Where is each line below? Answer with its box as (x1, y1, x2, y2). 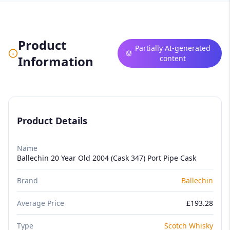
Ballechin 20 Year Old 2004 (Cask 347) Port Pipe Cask (17, 152, 196, 163)
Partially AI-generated (135, 43, 211, 53)
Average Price (17, 198, 64, 208)
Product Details (17, 114, 87, 127)
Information (17, 52, 93, 70)
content (160, 53, 186, 63)
